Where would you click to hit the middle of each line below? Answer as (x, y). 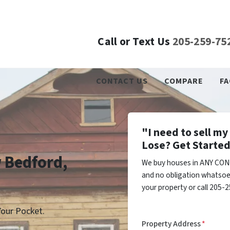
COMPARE (184, 81)
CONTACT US (122, 81)
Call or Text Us (134, 42)
